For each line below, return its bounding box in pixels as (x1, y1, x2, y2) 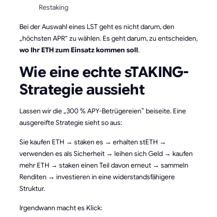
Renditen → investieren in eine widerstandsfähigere (19, 172, 175, 181)
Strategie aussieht (19, 80, 145, 99)
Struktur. (19, 184, 45, 193)
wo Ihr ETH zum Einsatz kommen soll (19, 45, 138, 54)
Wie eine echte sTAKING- (19, 62, 188, 81)
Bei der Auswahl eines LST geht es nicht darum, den (19, 22, 174, 31)
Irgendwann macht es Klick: (19, 203, 102, 212)
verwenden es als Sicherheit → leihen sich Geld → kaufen (19, 149, 193, 158)
